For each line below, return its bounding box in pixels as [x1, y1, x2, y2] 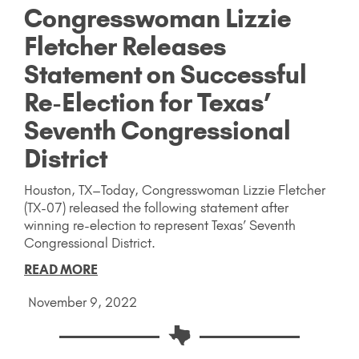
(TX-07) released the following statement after [24, 199, 288, 216]
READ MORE [24, 260, 98, 277]
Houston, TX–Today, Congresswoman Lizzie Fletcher [24, 181, 325, 198]
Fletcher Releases [24, 30, 226, 62]
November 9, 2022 [28, 293, 137, 310]
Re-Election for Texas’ [24, 87, 271, 118]
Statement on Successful [24, 58, 307, 90]
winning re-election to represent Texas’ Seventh [24, 216, 296, 233]
